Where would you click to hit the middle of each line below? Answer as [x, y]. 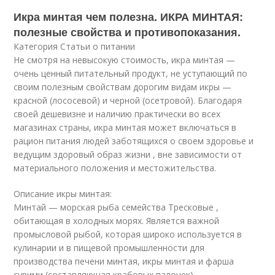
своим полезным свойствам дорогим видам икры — [123, 87]
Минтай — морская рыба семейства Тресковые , [116, 207]
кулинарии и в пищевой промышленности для [109, 248]
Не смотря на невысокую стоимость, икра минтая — [125, 60]
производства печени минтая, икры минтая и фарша [124, 261]
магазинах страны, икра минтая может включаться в [125, 127]
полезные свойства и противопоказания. [127, 32]
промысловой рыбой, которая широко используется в [128, 234]
